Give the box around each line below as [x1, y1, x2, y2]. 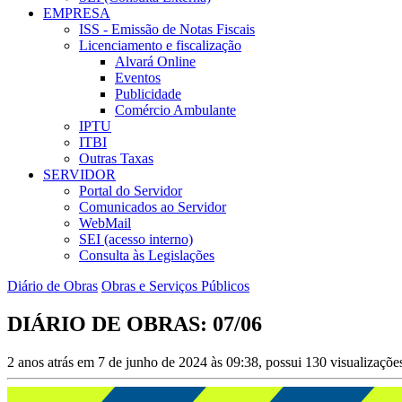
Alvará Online [115, 54, 196, 70]
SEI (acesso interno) [79, 232, 193, 248]
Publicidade [115, 86, 181, 102]
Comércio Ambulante [115, 102, 236, 118]
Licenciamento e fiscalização [79, 38, 241, 54]
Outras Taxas [79, 151, 153, 167]
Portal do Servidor [79, 183, 182, 199]
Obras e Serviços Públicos [101, 278, 249, 294]
